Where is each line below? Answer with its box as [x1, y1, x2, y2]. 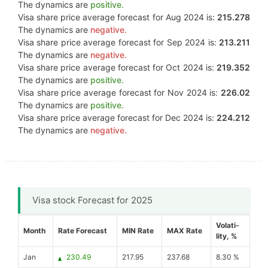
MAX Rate [167, 226, 202, 235]
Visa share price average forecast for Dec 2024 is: [18, 112, 217, 123]
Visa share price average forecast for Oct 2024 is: [18, 62, 217, 72]
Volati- [216, 221, 239, 230]
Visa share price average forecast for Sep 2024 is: [18, 37, 219, 47]
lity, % [216, 232, 237, 240]
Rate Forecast [58, 226, 107, 235]
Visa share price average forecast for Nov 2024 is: [18, 87, 221, 98]
